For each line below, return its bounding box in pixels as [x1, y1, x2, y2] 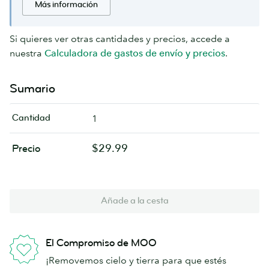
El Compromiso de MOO [46, 237, 157, 250]
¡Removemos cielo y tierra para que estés [46, 254, 226, 267]
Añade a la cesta [100, 195, 169, 207]
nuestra [10, 47, 42, 59]
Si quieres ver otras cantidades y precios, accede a [10, 32, 230, 45]
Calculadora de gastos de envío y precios [44, 47, 225, 59]
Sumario [10, 81, 55, 97]
